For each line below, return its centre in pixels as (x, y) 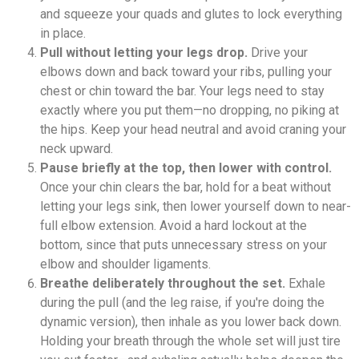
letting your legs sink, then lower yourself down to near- (196, 206)
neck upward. (77, 148)
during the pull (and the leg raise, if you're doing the (182, 302)
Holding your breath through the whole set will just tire (190, 341)
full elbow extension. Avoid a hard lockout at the (173, 225)
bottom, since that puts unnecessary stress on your (184, 244)
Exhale (305, 283)
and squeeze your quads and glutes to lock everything (191, 14)
